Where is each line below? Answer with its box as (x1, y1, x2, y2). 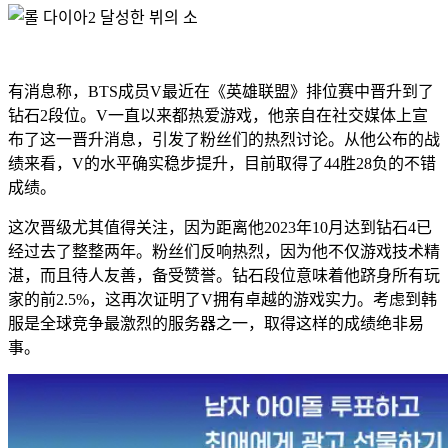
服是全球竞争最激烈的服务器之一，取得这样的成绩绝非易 (8, 314, 424, 332)
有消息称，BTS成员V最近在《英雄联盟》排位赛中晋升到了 (8, 82, 434, 100)
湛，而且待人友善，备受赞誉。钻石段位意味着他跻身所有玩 (8, 266, 440, 284)
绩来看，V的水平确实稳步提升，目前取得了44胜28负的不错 (8, 154, 436, 172)
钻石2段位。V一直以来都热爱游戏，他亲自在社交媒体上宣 (8, 106, 428, 124)
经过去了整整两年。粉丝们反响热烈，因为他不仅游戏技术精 (8, 242, 440, 260)
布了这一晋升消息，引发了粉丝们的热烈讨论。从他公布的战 (8, 130, 440, 148)
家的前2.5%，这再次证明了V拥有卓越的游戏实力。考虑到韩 (8, 290, 437, 308)
